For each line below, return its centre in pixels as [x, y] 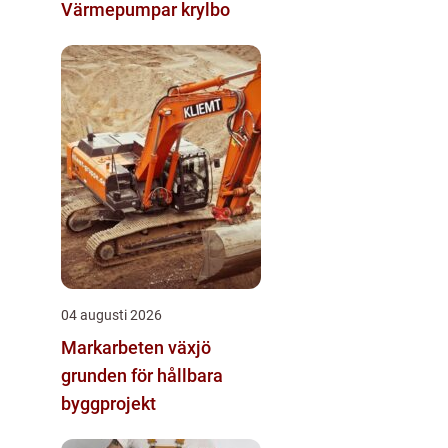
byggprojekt [108, 403]
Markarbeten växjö [136, 347]
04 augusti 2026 [111, 314]
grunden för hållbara [142, 375]
